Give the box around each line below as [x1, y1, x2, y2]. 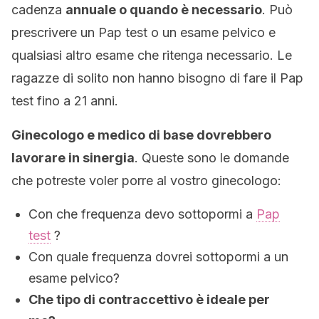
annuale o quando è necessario [66, 2, 262, 17]
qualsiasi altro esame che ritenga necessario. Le [11, 48, 292, 63]
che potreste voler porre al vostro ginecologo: [11, 173, 281, 188]
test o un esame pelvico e [125, 25, 276, 40]
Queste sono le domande [142, 150, 289, 165]
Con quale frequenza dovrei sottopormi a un [28, 249, 288, 264]
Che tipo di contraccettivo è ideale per [28, 292, 270, 307]
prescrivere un [11, 25, 98, 40]
